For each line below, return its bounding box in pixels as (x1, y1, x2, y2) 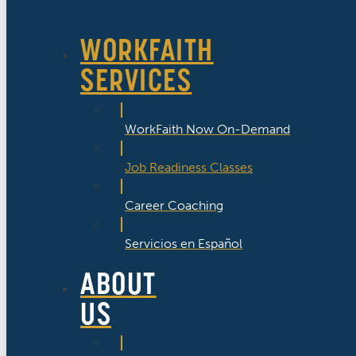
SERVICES (80, 60, 192, 100)
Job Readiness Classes (125, 159, 253, 175)
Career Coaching (125, 197, 223, 213)
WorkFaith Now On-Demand (125, 121, 290, 137)
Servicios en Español (125, 235, 242, 251)
